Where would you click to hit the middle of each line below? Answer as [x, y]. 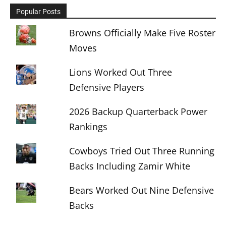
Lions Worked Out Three [121, 72]
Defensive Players [107, 87]
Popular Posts [38, 12]
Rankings [89, 127]
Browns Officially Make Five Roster [143, 33]
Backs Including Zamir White [130, 166]
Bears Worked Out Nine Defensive [142, 190]
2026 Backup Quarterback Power [138, 111]
